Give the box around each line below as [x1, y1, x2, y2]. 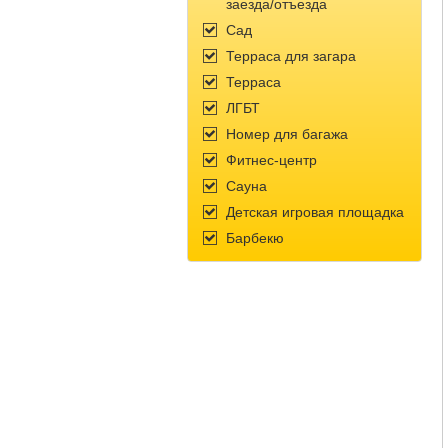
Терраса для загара [226, 48, 356, 64]
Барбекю [226, 230, 284, 246]
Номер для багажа [226, 126, 348, 142]
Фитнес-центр [226, 152, 317, 168]
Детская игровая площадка [226, 204, 404, 220]
